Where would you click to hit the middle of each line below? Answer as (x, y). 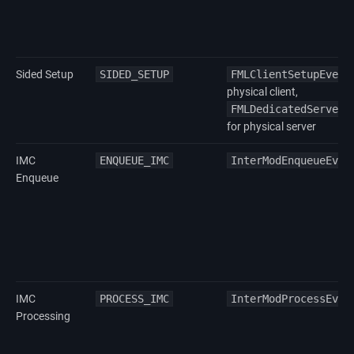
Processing (43, 316)
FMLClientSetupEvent (291, 74)
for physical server (271, 126)
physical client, (262, 91)
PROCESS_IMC (134, 298)
